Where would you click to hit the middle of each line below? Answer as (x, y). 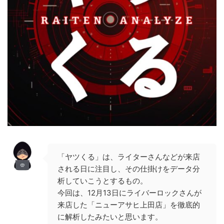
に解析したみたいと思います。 (110, 216)
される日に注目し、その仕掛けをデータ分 (129, 168)
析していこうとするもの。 (102, 180)
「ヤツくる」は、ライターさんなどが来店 (129, 156)
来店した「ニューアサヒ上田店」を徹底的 (129, 204)
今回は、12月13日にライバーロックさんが (129, 192)
